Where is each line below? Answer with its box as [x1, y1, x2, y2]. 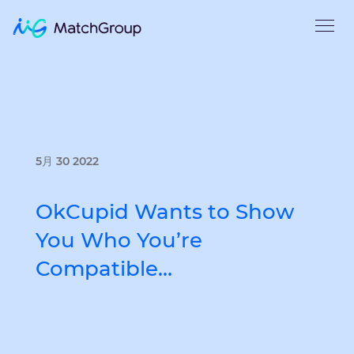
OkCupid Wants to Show [36, 199, 294, 224]
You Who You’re [36, 228, 202, 253]
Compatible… [36, 256, 172, 281]
